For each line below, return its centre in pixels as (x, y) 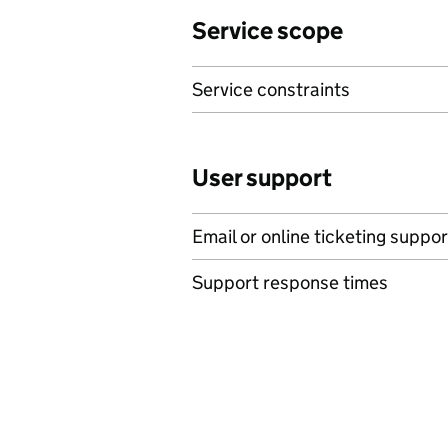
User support (262, 177)
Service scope (267, 30)
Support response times (290, 282)
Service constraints (271, 89)
